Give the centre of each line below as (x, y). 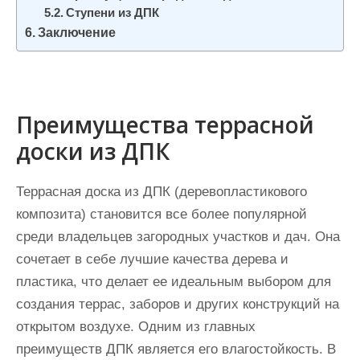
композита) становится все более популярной (162, 214)
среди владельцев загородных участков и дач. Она (178, 236)
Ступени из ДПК (113, 12)
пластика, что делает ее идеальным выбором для (174, 281)
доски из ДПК (93, 151)
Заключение (77, 32)
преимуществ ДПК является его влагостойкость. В (176, 349)
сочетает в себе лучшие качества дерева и (152, 259)
